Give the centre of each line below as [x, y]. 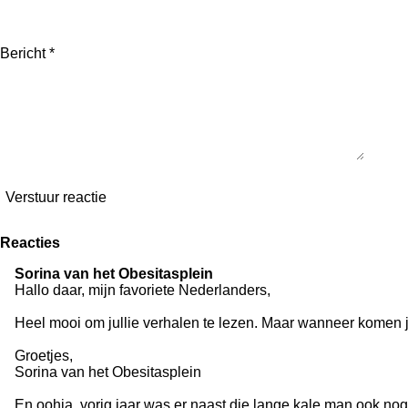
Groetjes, [44, 355]
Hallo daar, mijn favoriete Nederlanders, [143, 290]
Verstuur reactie [56, 198]
